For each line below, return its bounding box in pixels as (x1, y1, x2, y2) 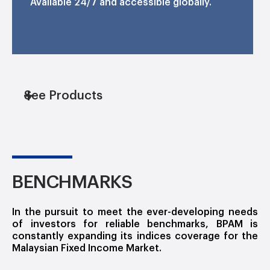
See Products (24, 90, 102, 102)
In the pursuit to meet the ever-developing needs (12, 207, 258, 218)
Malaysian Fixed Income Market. (12, 243, 162, 254)
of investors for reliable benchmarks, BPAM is (12, 219, 258, 230)
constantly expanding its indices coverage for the (12, 231, 258, 242)
